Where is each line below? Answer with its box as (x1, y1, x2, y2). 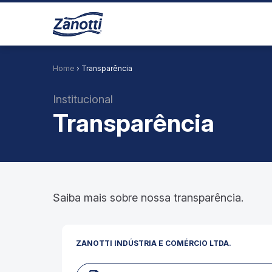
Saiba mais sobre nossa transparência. (53, 191, 243, 204)
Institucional (53, 93, 113, 106)
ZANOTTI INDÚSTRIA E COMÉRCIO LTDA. (75, 238, 231, 248)
